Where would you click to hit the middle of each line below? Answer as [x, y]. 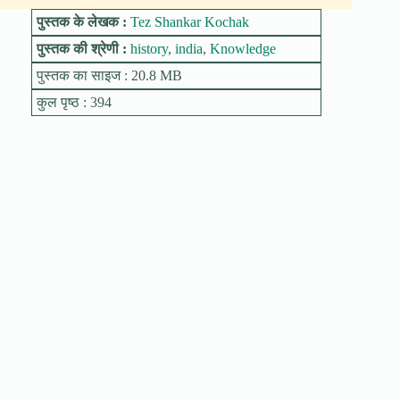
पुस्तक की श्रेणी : [83, 48]
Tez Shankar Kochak [189, 21]
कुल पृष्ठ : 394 [74, 102]
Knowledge [242, 48]
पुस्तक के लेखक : [83, 21]
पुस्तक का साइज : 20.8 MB [109, 75]
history [149, 48]
